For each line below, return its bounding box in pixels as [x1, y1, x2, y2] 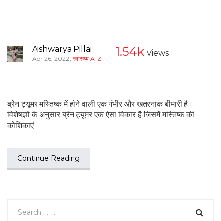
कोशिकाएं [7, 120, 34, 130]
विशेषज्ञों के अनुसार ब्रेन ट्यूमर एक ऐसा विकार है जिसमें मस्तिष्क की [7, 110, 194, 119]
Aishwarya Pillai [32, 44, 92, 54]
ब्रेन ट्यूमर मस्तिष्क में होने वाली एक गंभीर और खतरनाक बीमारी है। [7, 99, 193, 109]
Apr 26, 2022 [32, 54, 69, 62]
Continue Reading [17, 153, 80, 163]
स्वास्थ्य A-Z [73, 54, 101, 62]
